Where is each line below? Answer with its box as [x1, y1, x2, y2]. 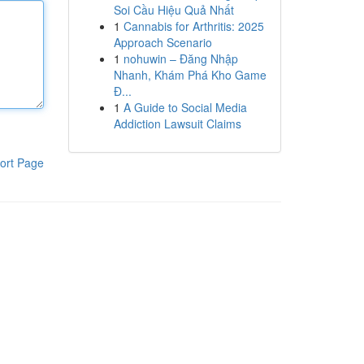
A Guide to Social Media [123, 99, 247, 115]
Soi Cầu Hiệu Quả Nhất [113, 2, 234, 18]
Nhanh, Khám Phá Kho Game [113, 67, 266, 83]
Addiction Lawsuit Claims [113, 115, 241, 132]
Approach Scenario [113, 34, 212, 50]
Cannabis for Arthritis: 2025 [123, 18, 264, 34]
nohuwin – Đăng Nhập [123, 50, 238, 67]
